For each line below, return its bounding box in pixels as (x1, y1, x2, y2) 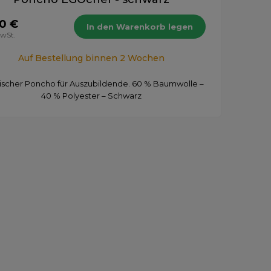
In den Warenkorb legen (87, 21, 193, 31)
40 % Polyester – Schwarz (41, 90, 142, 100)
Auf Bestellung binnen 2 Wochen (18, 52, 165, 64)
